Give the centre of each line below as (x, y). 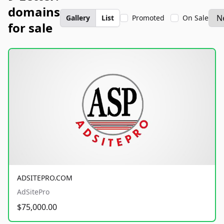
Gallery (78, 18)
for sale (30, 28)
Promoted (148, 18)
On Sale (195, 18)
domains (34, 12)
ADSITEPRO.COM (45, 177)
